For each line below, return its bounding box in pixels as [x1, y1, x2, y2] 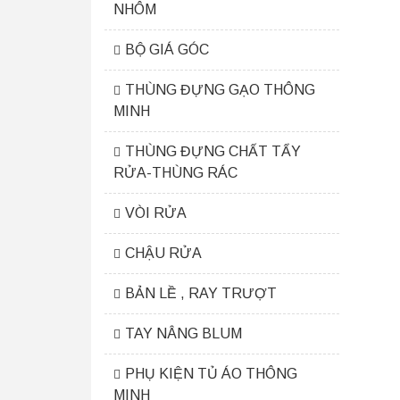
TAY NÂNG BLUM [125, 326, 242, 341]
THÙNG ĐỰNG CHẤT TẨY [125, 144, 301, 159]
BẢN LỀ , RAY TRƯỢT [125, 286, 277, 301]
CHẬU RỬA [125, 246, 202, 261]
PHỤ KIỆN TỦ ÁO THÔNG [125, 366, 297, 381]
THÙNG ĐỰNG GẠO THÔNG [125, 82, 315, 97]
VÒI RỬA [125, 205, 187, 221]
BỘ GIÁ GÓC [125, 42, 209, 57]
